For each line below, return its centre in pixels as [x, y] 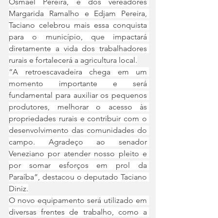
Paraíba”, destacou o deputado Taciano [78, 177]
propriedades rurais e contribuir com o [78, 118]
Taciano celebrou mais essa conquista [78, 25]
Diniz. [18, 189]
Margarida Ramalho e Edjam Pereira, [78, 13]
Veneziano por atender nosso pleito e [78, 154]
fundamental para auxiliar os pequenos [78, 95]
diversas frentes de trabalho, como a [78, 212]
